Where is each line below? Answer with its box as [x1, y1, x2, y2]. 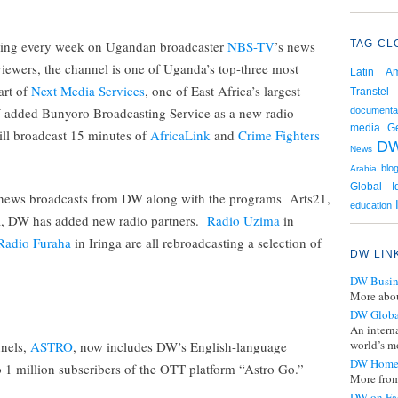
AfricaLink [150, 126, 211, 144]
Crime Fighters [238, 126, 320, 144]
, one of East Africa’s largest [145, 82, 300, 99]
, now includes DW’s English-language [73, 338, 287, 355]
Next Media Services [31, 82, 145, 99]
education [350, 200, 392, 211]
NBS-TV [227, 37, 275, 55]
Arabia [350, 163, 377, 173]
